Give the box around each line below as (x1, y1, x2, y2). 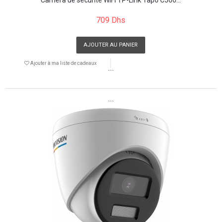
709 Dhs (96, 15, 125, 25)
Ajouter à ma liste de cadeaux (29, 60, 97, 66)
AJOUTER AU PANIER (84, 41, 138, 48)
